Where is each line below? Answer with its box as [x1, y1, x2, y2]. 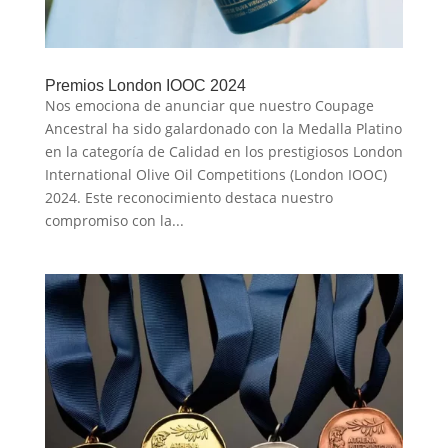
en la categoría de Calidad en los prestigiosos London [44, 142, 403, 162]
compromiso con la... [44, 211, 184, 231]
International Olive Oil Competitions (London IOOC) [44, 165, 387, 185]
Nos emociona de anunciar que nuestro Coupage [44, 96, 374, 116]
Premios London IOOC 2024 [44, 77, 246, 95]
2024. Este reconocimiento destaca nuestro [44, 188, 333, 208]
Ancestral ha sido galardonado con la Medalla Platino [44, 119, 402, 139]
